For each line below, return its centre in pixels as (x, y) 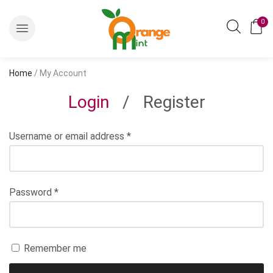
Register (174, 102)
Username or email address (68, 136)
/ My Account (59, 73)
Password (32, 192)
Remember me (55, 248)
